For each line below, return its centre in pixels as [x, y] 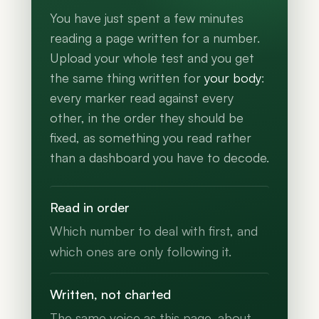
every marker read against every [142, 98]
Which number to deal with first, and [154, 231]
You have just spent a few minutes [147, 18]
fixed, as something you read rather [151, 138]
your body [233, 78]
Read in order [90, 208]
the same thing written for [127, 78]
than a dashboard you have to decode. [159, 158]
